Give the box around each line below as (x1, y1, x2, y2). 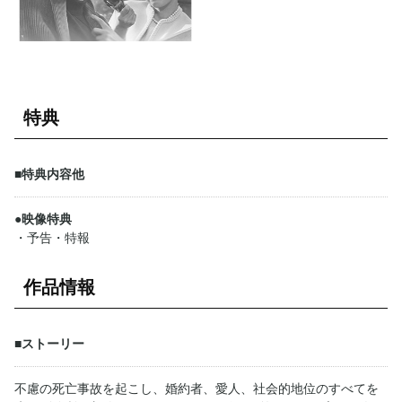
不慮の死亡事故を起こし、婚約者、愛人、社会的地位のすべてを (14, 382, 379, 397)
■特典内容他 (14, 168, 84, 182)
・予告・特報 (14, 232, 90, 246)
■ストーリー (14, 337, 84, 352)
